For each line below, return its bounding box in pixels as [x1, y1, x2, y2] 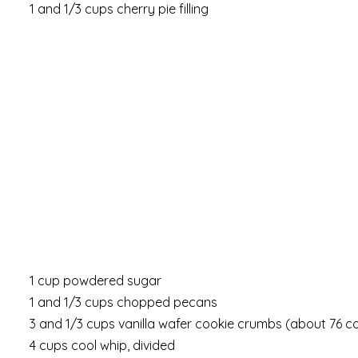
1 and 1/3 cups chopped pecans [30, 293, 217, 310]
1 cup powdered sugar [30, 272, 161, 288]
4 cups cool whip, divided [30, 336, 175, 353]
